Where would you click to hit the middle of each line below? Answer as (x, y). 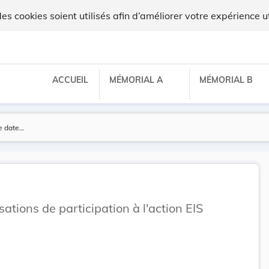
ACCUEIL (70, 80)
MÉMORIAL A (137, 80)
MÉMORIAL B (227, 80)
